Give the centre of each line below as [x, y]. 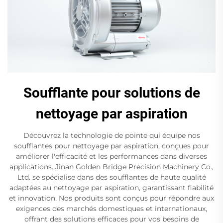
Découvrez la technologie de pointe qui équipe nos [111, 136]
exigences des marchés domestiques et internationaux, [111, 209]
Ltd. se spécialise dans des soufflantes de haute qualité [111, 177]
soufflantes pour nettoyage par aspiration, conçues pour [111, 146]
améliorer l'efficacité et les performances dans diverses [111, 157]
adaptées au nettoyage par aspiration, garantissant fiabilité [111, 188]
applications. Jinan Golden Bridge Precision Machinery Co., [111, 167]
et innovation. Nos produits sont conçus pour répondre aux [111, 198]
